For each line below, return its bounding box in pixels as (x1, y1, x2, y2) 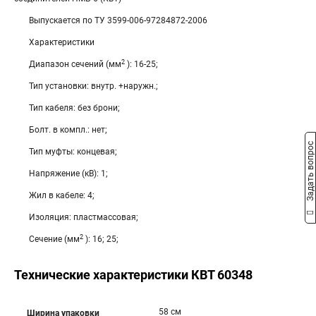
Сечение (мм (29, 234, 80, 244)
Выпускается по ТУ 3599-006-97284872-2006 (29, 16, 207, 25)
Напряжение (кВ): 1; (29, 169, 108, 178)
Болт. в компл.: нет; (29, 125, 107, 135)
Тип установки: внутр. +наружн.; (29, 81, 158, 91)
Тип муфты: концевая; (29, 147, 117, 157)
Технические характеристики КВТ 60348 (14, 267, 253, 282)
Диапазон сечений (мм (29, 59, 121, 69)
